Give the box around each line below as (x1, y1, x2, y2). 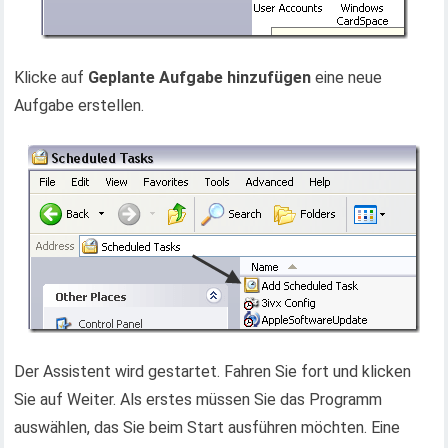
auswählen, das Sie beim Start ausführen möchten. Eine (14, 418, 401, 438)
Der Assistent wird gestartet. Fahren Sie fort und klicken (14, 362, 412, 382)
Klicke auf (14, 68, 89, 88)
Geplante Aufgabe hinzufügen (88, 68, 312, 88)
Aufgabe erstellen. (14, 96, 145, 116)
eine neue (311, 68, 383, 88)
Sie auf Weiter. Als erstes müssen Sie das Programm (14, 390, 383, 410)
